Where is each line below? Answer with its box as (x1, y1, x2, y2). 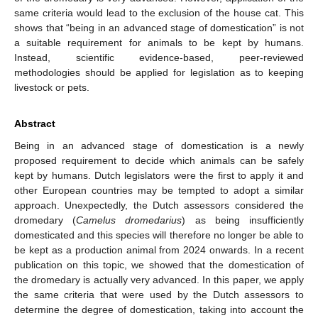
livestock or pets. (14, 81, 89, 93)
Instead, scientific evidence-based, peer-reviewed (14, 51, 304, 63)
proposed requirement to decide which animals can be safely (14, 154, 304, 166)
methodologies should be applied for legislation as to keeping (14, 66, 304, 78)
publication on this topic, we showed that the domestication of (14, 258, 304, 270)
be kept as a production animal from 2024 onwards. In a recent (14, 243, 304, 256)
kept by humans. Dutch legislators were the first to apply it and (14, 169, 304, 181)
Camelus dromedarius (76, 214, 182, 226)
